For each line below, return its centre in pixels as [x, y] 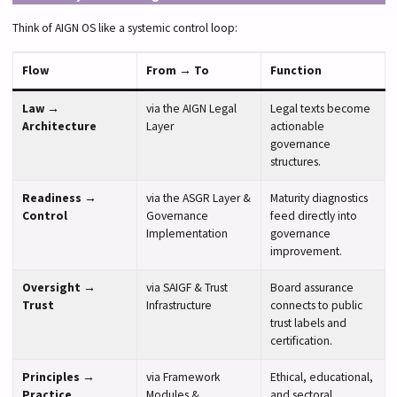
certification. [301, 340]
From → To [177, 70]
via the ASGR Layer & [198, 198]
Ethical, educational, [321, 377]
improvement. [306, 251]
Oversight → [58, 287]
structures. [295, 161]
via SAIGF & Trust [187, 287]
